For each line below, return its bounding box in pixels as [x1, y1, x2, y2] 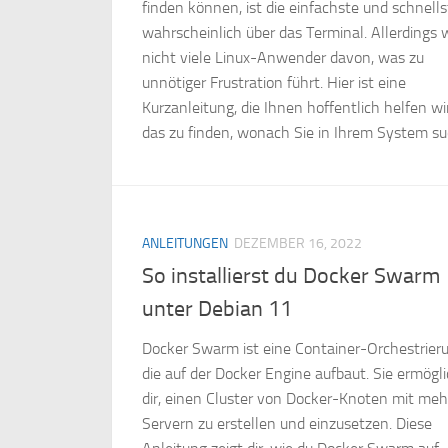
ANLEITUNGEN [142, 235, 228, 253]
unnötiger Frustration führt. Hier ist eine [142, 73, 406, 93]
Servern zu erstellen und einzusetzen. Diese [142, 414, 432, 434]
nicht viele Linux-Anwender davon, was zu [142, 48, 424, 68]
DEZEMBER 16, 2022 [234, 235, 362, 253]
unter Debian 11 [142, 296, 292, 323]
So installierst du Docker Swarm [142, 263, 440, 290]
